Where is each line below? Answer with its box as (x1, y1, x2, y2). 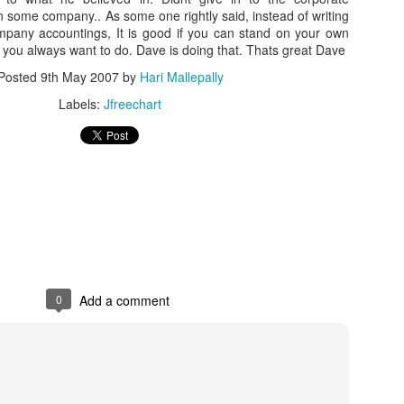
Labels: (59, 95, 104, 113)
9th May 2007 (40, 68, 119, 86)
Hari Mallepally (139, 68, 224, 86)
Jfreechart (104, 95, 161, 113)
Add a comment (79, 291, 170, 309)
